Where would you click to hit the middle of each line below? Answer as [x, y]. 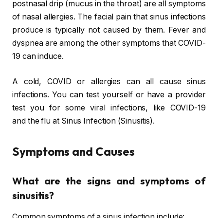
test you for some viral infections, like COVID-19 [109, 108]
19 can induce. [38, 56]
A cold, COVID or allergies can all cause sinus [109, 81]
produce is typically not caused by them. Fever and [109, 30]
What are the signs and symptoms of [109, 181]
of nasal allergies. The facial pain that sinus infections [109, 17]
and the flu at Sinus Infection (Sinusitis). [83, 121]
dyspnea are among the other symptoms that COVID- [109, 43]
